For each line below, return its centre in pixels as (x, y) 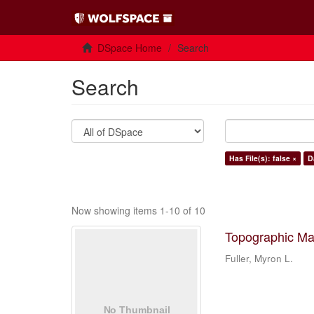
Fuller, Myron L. (259, 258)
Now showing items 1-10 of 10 (138, 210)
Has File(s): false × (263, 158)
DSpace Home (130, 48)
